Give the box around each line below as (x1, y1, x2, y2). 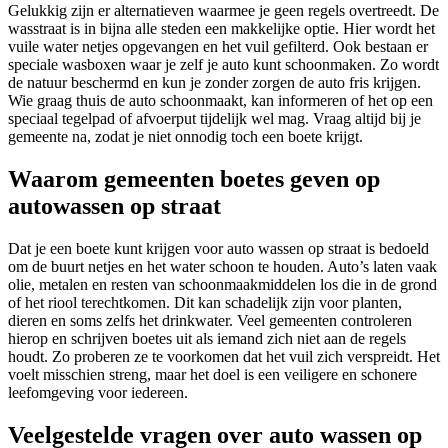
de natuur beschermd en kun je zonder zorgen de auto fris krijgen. (8, 74, 421, 92)
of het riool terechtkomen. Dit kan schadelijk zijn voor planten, (8, 294, 402, 312)
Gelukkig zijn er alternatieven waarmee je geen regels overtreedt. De (8, 2, 439, 20)
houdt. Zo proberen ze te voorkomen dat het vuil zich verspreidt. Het (8, 348, 440, 366)
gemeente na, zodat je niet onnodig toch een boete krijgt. (8, 128, 363, 146)
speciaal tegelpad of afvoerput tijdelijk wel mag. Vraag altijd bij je (8, 110, 421, 128)
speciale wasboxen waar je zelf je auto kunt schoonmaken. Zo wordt (8, 56, 439, 74)
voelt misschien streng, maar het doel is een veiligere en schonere (8, 366, 417, 384)
